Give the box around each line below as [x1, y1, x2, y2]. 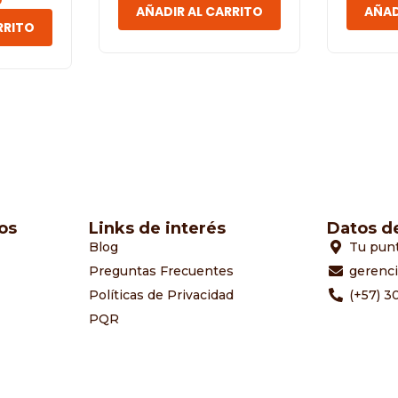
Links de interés [88, 219, 226, 238]
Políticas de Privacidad [88, 287, 234, 303]
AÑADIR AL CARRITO [136, 3, 263, 20]
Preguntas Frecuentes [88, 263, 234, 279]
